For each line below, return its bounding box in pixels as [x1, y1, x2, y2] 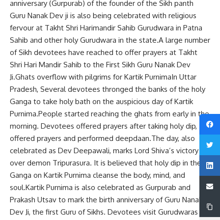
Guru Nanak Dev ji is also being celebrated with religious [10, 11, 196, 21]
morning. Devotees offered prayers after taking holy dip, [10, 121, 197, 131]
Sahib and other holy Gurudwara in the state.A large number [10, 35, 210, 45]
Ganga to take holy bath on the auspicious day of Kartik [10, 97, 193, 107]
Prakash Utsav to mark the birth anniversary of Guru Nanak [10, 195, 202, 205]
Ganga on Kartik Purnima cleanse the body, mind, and [10, 170, 185, 180]
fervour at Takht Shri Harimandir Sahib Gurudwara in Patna [10, 23, 202, 33]
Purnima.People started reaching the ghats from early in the [10, 109, 209, 119]
